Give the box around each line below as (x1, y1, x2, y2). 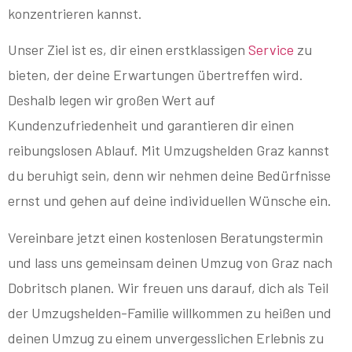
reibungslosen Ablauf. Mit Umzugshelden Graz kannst (8, 141, 329, 159)
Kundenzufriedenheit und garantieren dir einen (8, 116, 294, 134)
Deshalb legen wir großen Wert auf (8, 91, 215, 109)
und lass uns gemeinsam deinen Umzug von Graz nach (8, 253, 332, 271)
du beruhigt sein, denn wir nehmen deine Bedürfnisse (8, 167, 331, 185)
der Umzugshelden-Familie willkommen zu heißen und (8, 303, 332, 321)
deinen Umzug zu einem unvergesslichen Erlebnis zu (8, 328, 324, 346)
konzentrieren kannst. (8, 4, 142, 22)
